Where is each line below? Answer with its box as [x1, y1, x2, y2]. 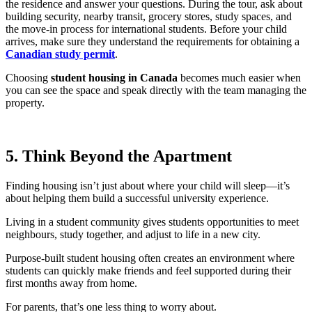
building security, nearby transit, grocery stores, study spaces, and [6, 10, 292, 22]
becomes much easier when [178, 72, 301, 84]
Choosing [6, 72, 51, 84]
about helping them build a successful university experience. [6, 192, 269, 204]
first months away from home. [6, 276, 137, 289]
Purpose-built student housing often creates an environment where [6, 251, 295, 264]
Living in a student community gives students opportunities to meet [6, 215, 299, 228]
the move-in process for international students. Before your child [6, 23, 287, 35]
